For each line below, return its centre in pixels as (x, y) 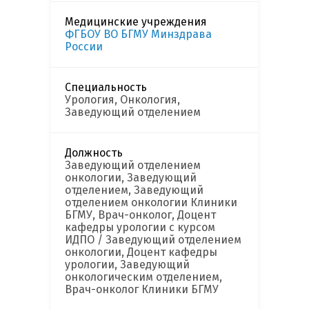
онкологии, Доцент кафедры (141, 252)
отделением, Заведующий (134, 190)
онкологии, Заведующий (131, 178)
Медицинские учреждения (136, 22)
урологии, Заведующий (127, 265)
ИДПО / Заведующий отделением (153, 240)
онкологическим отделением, (143, 277)
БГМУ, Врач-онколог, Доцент (140, 215)
